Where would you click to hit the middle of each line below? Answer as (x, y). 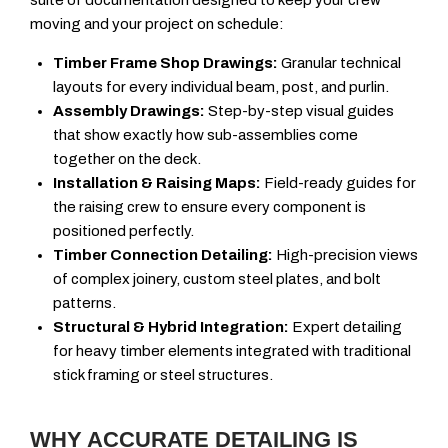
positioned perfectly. (123, 231)
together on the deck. (126, 159)
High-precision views (345, 255)
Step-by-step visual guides (299, 111)
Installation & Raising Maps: (156, 183)
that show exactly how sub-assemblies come (205, 135)
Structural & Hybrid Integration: (170, 327)
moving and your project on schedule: (157, 24)
